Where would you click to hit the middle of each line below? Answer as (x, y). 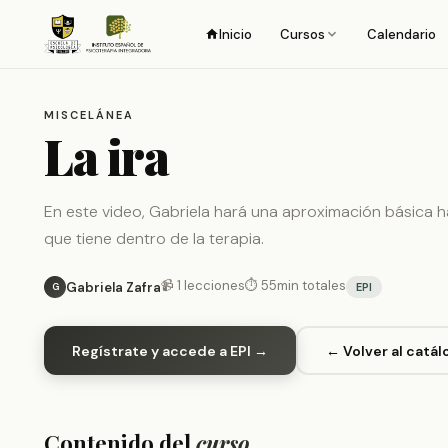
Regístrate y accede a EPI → (170, 350)
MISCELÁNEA (89, 115)
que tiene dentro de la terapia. (154, 238)
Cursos (302, 34)
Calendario (401, 34)
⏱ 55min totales (295, 285)
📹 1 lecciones (203, 285)
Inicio (235, 34)
